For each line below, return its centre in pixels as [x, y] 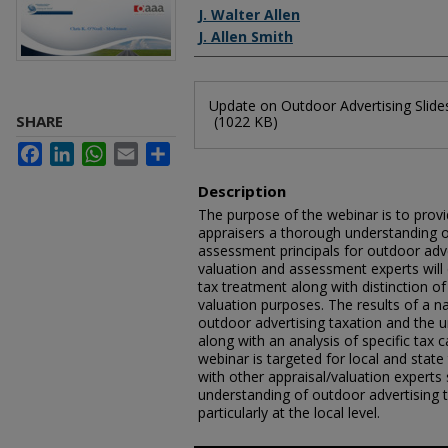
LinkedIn [101, 150]
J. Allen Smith [245, 36]
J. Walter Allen [249, 14]
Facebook [73, 150]
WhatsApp [138, 150]
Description [242, 191]
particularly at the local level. [289, 412]
